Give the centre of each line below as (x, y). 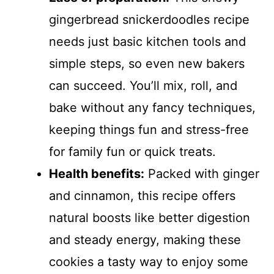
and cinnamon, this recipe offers (142, 196)
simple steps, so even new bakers (147, 64)
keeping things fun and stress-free (149, 130)
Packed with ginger (202, 174)
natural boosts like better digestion (150, 218)
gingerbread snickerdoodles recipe (149, 20)
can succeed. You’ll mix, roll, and (143, 86)
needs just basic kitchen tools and (147, 42)
